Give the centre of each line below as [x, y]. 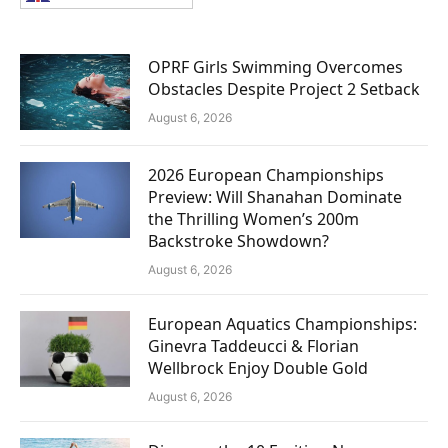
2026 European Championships [266, 175]
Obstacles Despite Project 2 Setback [284, 89]
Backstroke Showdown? [238, 241]
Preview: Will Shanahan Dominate [275, 197]
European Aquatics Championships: [282, 324]
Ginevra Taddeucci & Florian [253, 346]
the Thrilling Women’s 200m [253, 219]
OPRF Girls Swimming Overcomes [275, 67]
